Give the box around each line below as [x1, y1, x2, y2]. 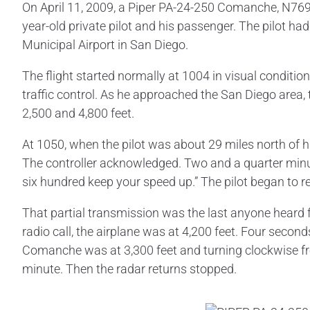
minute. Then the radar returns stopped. [22, 261, 237, 276]
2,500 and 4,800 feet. [22, 105, 134, 120]
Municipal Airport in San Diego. [22, 37, 188, 52]
